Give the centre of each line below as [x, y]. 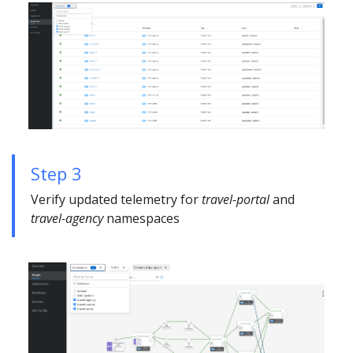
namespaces [141, 219]
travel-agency [67, 219]
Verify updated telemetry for [116, 200]
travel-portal [236, 200]
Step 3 [56, 174]
